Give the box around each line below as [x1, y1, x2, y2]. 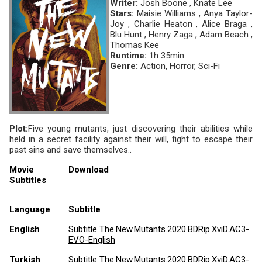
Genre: [110, 61, 140, 72]
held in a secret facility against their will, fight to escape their [9, 134, 253, 145]
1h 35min [147, 50, 184, 61]
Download [68, 164, 109, 175]
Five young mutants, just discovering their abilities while [28, 123, 253, 135]
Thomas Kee [110, 40, 159, 51]
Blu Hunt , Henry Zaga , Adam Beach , [110, 29, 253, 40]
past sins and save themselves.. [9, 144, 132, 156]
